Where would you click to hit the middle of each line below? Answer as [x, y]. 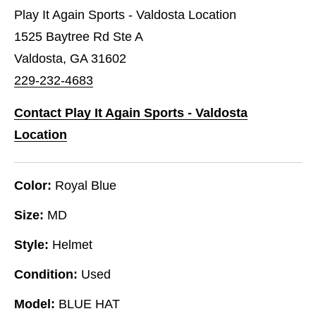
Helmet [72, 244]
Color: [33, 185]
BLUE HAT [89, 304]
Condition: [46, 274]
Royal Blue [86, 185]
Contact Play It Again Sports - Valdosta [131, 113]
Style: [31, 244]
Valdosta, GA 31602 [70, 58]
